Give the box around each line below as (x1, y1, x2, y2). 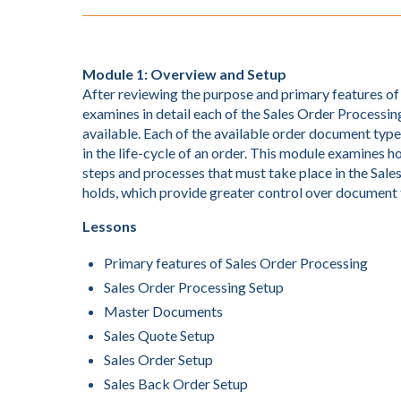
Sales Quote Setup (104, 327, 215, 344)
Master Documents (104, 303, 223, 320)
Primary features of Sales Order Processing (104, 254, 368, 271)
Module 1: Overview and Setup (82, 65, 286, 82)
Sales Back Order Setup (104, 375, 248, 392)
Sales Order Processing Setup (104, 278, 284, 295)
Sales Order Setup (104, 351, 213, 368)
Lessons (82, 218, 137, 235)
